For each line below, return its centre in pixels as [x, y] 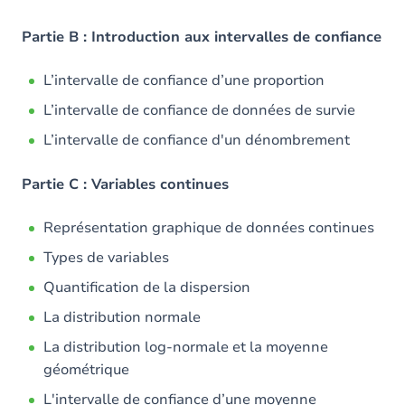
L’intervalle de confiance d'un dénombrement [197, 140]
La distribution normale [122, 317]
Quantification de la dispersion [147, 287]
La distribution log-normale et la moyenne [186, 347]
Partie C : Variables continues [125, 184]
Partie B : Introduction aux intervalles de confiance [202, 37]
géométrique [86, 370]
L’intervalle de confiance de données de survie [199, 110]
